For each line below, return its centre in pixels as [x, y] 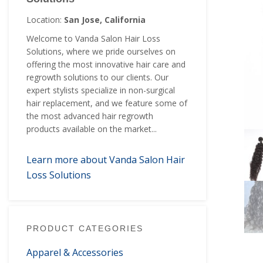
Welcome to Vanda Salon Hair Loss [93, 38]
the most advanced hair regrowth [90, 116]
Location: [45, 20]
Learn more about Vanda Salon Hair [106, 160]
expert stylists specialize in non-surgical [101, 90]
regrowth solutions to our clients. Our [97, 77]
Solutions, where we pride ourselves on [101, 51]
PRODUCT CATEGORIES [85, 228]
